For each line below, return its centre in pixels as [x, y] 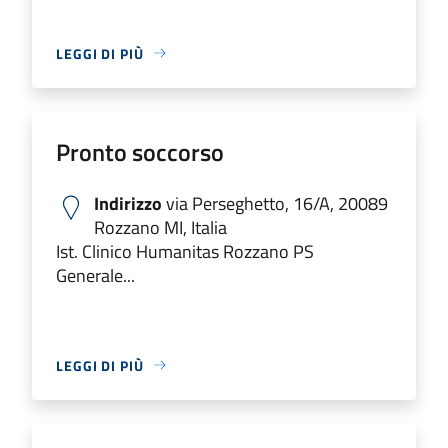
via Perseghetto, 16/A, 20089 [275, 203]
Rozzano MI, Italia [160, 227]
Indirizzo [128, 203]
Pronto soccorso [140, 151]
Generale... [95, 275]
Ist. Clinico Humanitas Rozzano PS [185, 251]
